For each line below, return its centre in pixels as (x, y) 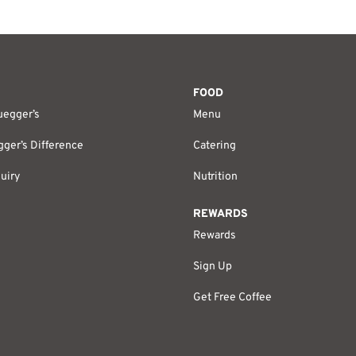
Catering (215, 146)
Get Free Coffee (233, 298)
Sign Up (213, 267)
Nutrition (216, 177)
